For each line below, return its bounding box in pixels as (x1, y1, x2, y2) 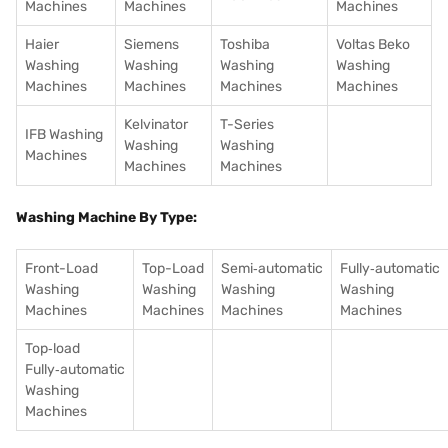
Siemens (124, 36, 179, 53)
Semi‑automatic (221, 260, 323, 277)
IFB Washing (25, 126, 103, 143)
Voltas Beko (336, 36, 410, 53)
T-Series (220, 116, 274, 133)
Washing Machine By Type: (16, 209, 197, 226)
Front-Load (25, 260, 98, 277)
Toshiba (220, 36, 270, 53)
